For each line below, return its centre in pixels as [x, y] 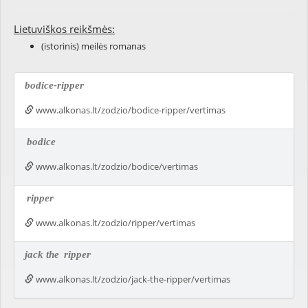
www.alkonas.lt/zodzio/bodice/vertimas [116, 166]
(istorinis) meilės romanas [93, 46]
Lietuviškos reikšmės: [64, 29]
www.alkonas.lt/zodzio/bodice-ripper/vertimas [130, 110]
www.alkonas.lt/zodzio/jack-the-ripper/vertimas [132, 279]
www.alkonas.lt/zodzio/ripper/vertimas [114, 223]
